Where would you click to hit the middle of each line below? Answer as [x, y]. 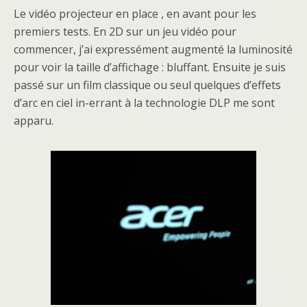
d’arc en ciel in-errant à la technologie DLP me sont [144, 103]
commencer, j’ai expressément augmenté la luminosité [153, 49]
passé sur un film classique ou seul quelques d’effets [147, 85]
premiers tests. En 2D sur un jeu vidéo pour [125, 32]
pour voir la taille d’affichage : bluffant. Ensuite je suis [150, 67]
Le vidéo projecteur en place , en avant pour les [135, 14]
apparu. [34, 121]
